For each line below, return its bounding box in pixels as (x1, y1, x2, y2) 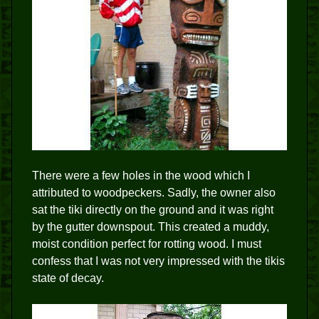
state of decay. (32, 272, 104, 285)
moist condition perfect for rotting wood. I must (32, 238, 261, 251)
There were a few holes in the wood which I (32, 169, 250, 182)
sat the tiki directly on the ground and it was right (32, 204, 273, 216)
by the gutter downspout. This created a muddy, (32, 221, 269, 234)
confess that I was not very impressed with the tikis (32, 255, 285, 268)
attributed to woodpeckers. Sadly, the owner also (32, 187, 276, 199)
